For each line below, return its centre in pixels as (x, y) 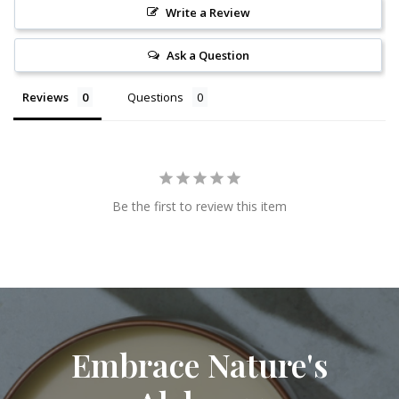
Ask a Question (208, 56)
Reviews (45, 98)
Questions (155, 98)
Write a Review (208, 13)
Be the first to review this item (199, 207)
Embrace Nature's (199, 365)
